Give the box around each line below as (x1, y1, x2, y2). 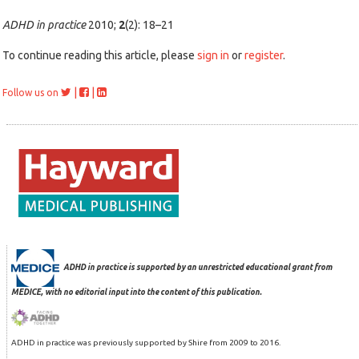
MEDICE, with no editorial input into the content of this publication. (11, 287, 262, 296)
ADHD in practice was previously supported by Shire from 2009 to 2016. (11, 338, 280, 348)
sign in (197, 49, 229, 62)
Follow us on (2, 87, 58, 98)
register (244, 49, 283, 62)
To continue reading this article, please (2, 49, 197, 62)
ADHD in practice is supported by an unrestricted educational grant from (63, 263, 332, 272)
